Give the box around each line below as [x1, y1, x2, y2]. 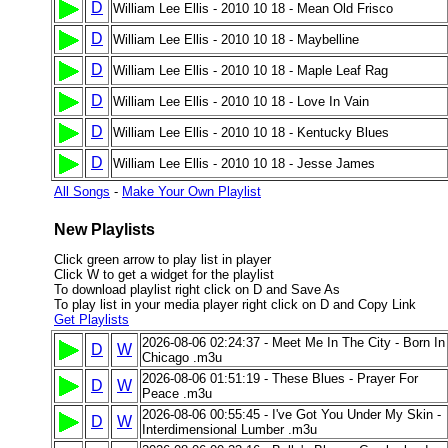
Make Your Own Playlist [122, 184, 261, 199]
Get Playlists [54, 312, 129, 327]
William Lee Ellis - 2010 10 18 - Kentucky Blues [113, 125, 389, 140]
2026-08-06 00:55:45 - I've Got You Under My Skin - [142, 407, 441, 422]
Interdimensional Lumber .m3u [142, 422, 317, 437]
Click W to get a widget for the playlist [54, 267, 274, 282]
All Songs [54, 184, 110, 199]
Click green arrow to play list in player [54, 252, 271, 267]
